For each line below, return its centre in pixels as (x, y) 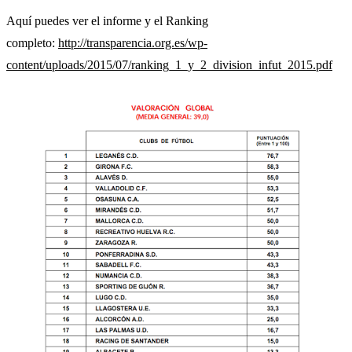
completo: (32, 42)
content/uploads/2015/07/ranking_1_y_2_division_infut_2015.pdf (169, 64)
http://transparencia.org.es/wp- (133, 42)
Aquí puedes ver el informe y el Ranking (107, 20)
